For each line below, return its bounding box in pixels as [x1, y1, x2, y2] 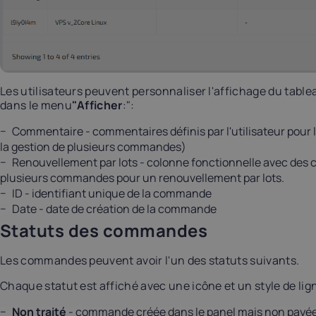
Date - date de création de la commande [12, 201, 217, 217]
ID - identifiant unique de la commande [12, 186, 212, 202]
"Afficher [71, 97, 123, 114]
